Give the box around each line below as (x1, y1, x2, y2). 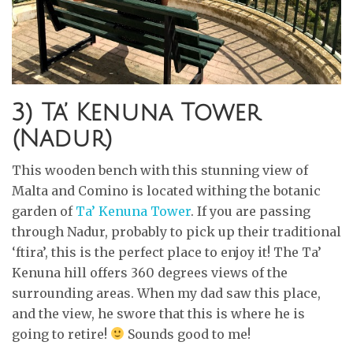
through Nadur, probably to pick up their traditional (12, 223, 341, 240)
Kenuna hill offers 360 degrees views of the (12, 264, 288, 281)
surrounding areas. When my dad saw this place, (12, 284, 321, 301)
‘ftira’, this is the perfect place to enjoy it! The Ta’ (12, 243, 321, 260)
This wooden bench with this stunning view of (12, 162, 308, 178)
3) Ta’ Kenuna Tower (12, 99, 260, 126)
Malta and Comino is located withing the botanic (12, 182, 321, 199)
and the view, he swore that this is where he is (12, 305, 305, 321)
